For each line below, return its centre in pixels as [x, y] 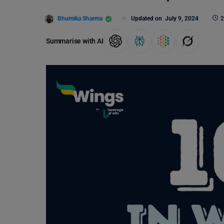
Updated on [148, 18]
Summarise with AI [75, 41]
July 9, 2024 [182, 18]
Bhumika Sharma [80, 18]
